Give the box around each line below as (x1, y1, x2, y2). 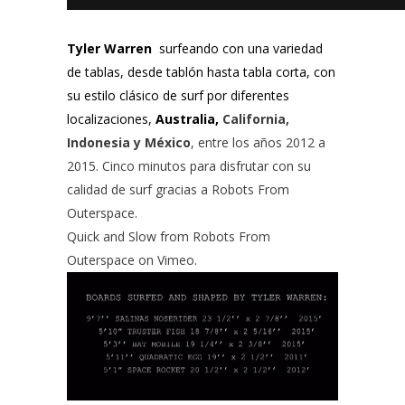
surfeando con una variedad (155, 39, 323, 57)
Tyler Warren (67, 39, 155, 57)
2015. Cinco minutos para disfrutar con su (67, 156, 311, 174)
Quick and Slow (67, 227, 156, 245)
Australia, (152, 109, 219, 127)
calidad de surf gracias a (67, 180, 212, 198)
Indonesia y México (67, 133, 191, 151)
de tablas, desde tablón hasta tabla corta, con (67, 62, 335, 80)
